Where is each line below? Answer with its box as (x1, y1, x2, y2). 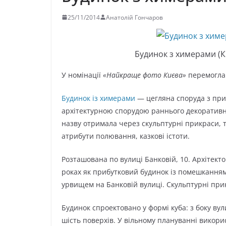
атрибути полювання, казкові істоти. (62, 131, 190, 141)
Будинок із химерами (62, 93, 135, 103)
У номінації (62, 70, 103, 80)
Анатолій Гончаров (106, 13, 163, 22)
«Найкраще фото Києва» (103, 70, 186, 80)
